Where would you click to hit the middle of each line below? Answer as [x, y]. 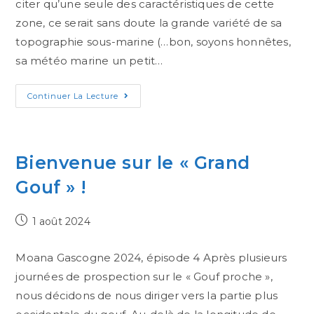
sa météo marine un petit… [89, 61]
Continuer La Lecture [73, 96]
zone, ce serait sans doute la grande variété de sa [149, 23]
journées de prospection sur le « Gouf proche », [144, 277]
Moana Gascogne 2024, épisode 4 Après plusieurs [151, 258]
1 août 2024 [61, 221]
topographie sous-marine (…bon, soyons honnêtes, [153, 42]
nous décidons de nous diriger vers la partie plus [147, 295]
